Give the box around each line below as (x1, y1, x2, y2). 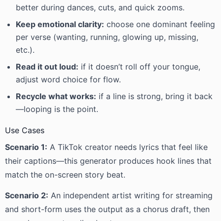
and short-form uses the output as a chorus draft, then (5, 204, 210, 214)
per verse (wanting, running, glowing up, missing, (16, 32, 198, 42)
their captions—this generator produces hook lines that (5, 156, 212, 166)
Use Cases (5, 125, 44, 135)
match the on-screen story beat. (5, 170, 125, 180)
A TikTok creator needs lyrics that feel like (47, 142, 208, 152)
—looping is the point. (16, 104, 98, 114)
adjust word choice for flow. (16, 74, 121, 84)
